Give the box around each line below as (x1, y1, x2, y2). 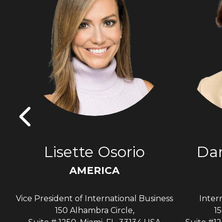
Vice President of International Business (16, 193, 173, 203)
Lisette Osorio (44, 142, 145, 161)
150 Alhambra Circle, (55, 205, 134, 215)
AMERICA (69, 164, 119, 176)
